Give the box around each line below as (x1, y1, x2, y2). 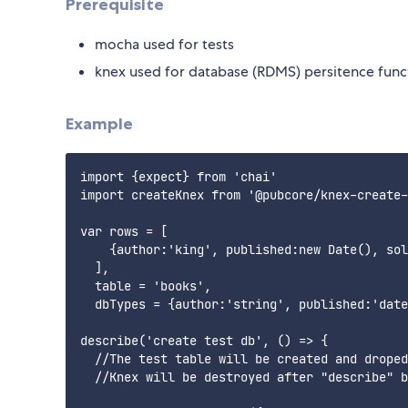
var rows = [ (80, 223, 168, 240)
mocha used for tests (95, 34, 234, 54)
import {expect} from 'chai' (80, 168, 277, 186)
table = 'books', (80, 278, 211, 295)
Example (66, 113, 133, 134)
